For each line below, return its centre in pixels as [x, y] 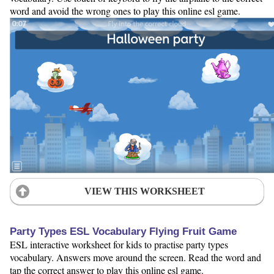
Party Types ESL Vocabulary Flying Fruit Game [123, 231]
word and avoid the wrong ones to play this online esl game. [125, 10]
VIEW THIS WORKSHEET [144, 191]
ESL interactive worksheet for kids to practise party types [119, 244]
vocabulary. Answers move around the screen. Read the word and [135, 257]
